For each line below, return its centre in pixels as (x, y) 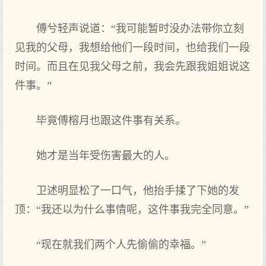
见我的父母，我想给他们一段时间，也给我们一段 (132, 47)
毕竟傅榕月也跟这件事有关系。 (111, 121)
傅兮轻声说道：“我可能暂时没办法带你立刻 (140, 28)
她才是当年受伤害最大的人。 (106, 156)
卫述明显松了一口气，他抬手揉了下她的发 (138, 191)
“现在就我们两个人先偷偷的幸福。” (121, 245)
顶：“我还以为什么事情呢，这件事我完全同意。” (132, 210)
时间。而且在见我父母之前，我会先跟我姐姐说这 (132, 66)
